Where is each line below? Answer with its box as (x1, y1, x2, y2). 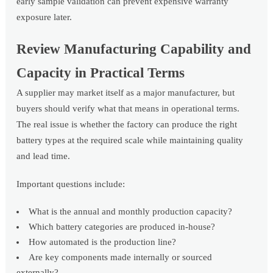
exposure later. (16, 12, 73, 23)
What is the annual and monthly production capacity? (29, 207, 233, 217)
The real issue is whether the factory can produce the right (16, 119, 238, 130)
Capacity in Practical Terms (16, 65, 185, 81)
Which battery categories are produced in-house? (29, 222, 216, 232)
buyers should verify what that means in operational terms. (16, 104, 240, 114)
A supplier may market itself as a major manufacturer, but (16, 88, 235, 98)
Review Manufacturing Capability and (16, 41, 252, 57)
